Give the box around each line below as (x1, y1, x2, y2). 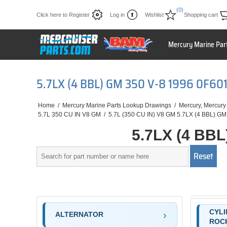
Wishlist (145, 12, 164, 18)
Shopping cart (184, 12, 218, 18)
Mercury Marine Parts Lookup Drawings (62, 102, 171, 109)
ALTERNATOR (55, 210, 103, 219)
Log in (110, 12, 125, 18)
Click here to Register (36, 12, 90, 18)
